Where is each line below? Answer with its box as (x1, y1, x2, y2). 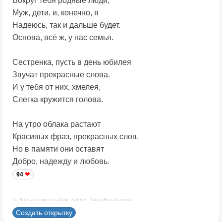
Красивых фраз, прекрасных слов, (12, 132, 139, 141)
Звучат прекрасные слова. (12, 70, 110, 79)
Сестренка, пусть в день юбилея (12, 58, 131, 67)
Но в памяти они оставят (12, 145, 104, 154)
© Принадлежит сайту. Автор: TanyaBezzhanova (12, 197, 132, 203)
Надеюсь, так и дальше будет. (12, 21, 120, 30)
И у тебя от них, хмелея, (12, 83, 101, 92)
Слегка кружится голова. (12, 95, 103, 104)
